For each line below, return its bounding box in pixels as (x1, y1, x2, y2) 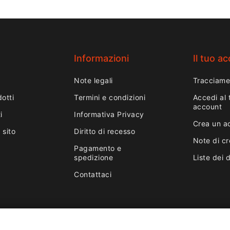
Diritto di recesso (74, 127, 136, 136)
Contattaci (74, 170, 112, 179)
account (193, 102, 222, 111)
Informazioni (74, 53, 129, 64)
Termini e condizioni (74, 93, 146, 102)
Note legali (74, 76, 113, 85)
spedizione (74, 153, 113, 162)
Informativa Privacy (74, 110, 144, 119)
